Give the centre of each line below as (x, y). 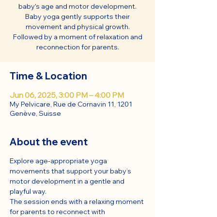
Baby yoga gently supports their (77, 16)
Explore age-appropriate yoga (59, 161)
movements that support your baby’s (71, 171)
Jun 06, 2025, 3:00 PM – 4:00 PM (67, 95)
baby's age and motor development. (77, 6)
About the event (49, 142)
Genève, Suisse (35, 113)
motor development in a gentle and (68, 181)
